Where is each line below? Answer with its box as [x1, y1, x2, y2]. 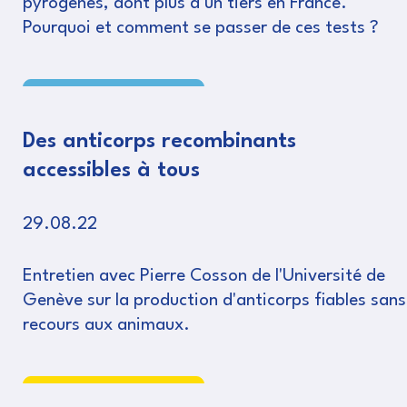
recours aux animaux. [23, 316, 190, 335]
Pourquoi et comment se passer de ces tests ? [23, 19, 379, 38]
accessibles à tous [23, 160, 200, 183]
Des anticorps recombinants [23, 131, 296, 154]
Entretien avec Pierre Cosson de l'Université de [23, 267, 385, 286]
